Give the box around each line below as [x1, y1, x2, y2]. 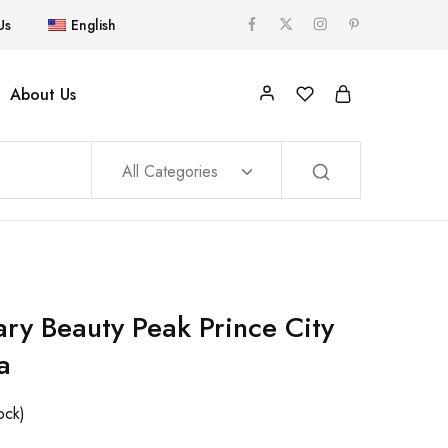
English [71, 15, 116, 35]
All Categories [122, 160, 218, 183]
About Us [9, 83, 76, 106]
